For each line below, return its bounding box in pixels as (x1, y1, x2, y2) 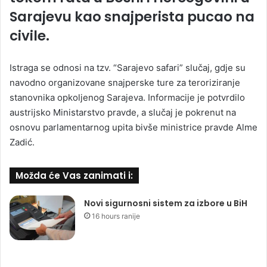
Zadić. (10, 136, 35, 148)
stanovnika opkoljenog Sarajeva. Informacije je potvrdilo (10, 91, 245, 103)
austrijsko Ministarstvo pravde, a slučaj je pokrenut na (10, 106, 236, 118)
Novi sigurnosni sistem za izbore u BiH (84, 197, 248, 209)
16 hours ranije (92, 211, 141, 221)
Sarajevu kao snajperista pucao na (10, 7, 254, 26)
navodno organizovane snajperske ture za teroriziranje (10, 76, 240, 88)
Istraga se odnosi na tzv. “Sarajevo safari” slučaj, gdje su (10, 61, 246, 73)
